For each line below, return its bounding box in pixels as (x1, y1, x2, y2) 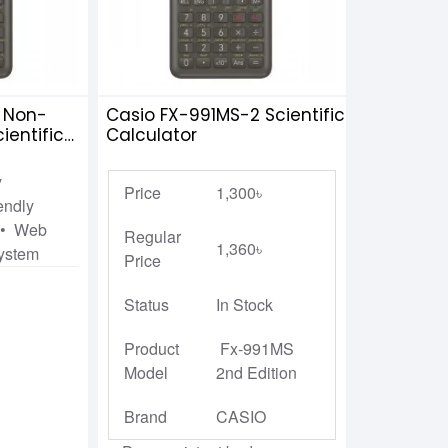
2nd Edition (215, 361, 297, 385)
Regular (123, 225, 181, 249)
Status (123, 293, 169, 317)
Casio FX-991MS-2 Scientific (105, 103, 345, 128)
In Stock (215, 293, 273, 317)
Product (123, 337, 179, 361)
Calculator (105, 123, 197, 148)
